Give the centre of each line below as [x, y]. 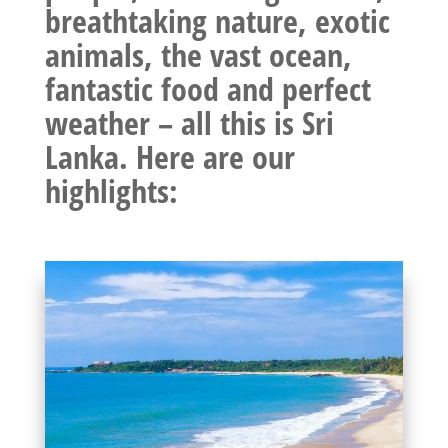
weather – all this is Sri [189, 122]
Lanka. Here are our [169, 156]
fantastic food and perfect [207, 88]
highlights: [111, 190]
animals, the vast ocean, [198, 54]
